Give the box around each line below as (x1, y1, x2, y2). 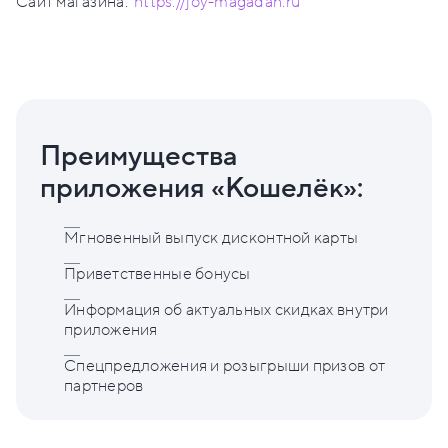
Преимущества (40, 138, 238, 176)
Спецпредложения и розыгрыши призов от (64, 355, 386, 378)
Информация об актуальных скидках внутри (64, 299, 389, 322)
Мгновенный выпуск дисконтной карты (64, 227, 359, 250)
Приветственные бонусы (64, 263, 251, 286)
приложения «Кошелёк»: (40, 170, 363, 208)
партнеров (64, 375, 144, 398)
